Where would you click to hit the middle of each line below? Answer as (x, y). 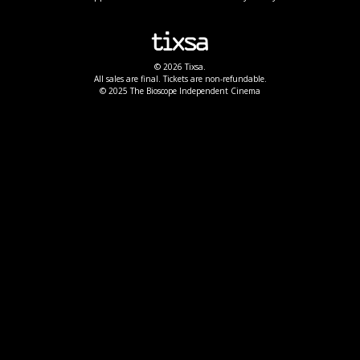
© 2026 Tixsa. (180, 67)
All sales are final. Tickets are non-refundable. (180, 79)
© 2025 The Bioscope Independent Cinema (180, 91)
